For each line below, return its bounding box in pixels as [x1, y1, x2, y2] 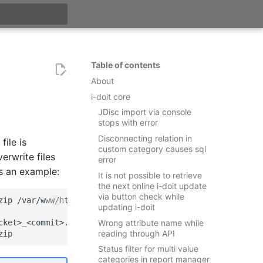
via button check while [97, 191, 184, 201]
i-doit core [90, 91, 130, 102]
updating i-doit [97, 201, 155, 212]
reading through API [97, 228, 175, 238]
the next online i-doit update [97, 180, 207, 191]
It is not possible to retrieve [97, 170, 202, 180]
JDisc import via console [97, 107, 191, 117]
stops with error [97, 117, 158, 128]
